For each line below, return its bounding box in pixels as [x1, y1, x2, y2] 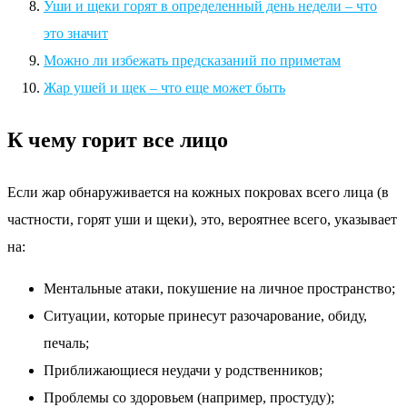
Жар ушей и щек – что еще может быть [44, 79, 285, 95]
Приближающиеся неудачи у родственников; [44, 362, 323, 378]
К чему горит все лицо [7, 127, 228, 152]
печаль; [44, 334, 89, 351]
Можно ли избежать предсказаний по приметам [44, 52, 341, 68]
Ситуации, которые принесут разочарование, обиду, [44, 307, 367, 323]
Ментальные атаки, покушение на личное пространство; [44, 280, 395, 296]
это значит [44, 25, 108, 41]
